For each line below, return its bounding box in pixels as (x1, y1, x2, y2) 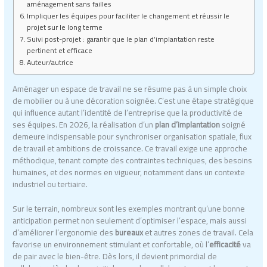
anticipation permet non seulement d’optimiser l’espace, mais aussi (13, 213, 247, 229)
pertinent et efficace (26, 43, 92, 57)
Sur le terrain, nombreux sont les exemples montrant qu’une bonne (13, 201, 246, 217)
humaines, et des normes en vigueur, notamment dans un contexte (13, 164, 246, 180)
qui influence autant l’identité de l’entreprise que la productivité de (13, 104, 243, 120)
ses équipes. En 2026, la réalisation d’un (13, 116, 156, 132)
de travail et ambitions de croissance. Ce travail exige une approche (13, 140, 248, 156)
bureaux (115, 225, 144, 241)
